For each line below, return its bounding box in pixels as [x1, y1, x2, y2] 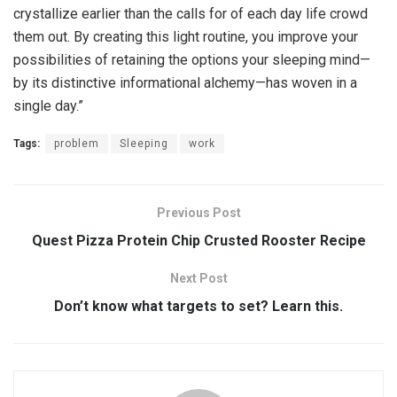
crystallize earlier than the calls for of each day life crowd [13, 5, 368, 23]
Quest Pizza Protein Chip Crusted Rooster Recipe [31, 232, 366, 250]
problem [54, 137, 99, 151]
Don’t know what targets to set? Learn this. [54, 298, 343, 315]
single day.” [13, 97, 83, 115]
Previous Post [156, 206, 241, 221]
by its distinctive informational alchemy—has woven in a [13, 74, 357, 92]
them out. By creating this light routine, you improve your [13, 28, 358, 46]
